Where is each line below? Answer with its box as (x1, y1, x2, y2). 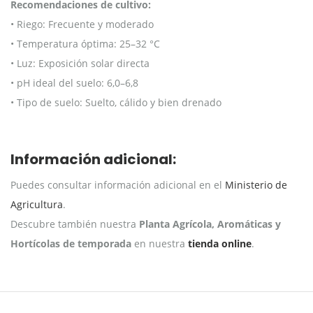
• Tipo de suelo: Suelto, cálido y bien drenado (10, 95, 221, 109)
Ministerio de (225, 177, 287, 191)
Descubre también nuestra (10, 217, 139, 231)
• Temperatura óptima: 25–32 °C (10, 36, 160, 50)
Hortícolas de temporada (10, 236, 131, 250)
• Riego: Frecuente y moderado (10, 17, 154, 31)
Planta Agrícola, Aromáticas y (139, 217, 281, 231)
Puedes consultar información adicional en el (10, 177, 225, 191)
